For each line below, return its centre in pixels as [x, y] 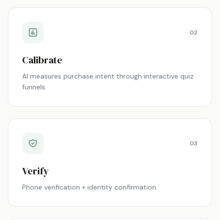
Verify [35, 171]
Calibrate [42, 60]
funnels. [34, 87]
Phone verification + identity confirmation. [90, 187]
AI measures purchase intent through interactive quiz [108, 76]
